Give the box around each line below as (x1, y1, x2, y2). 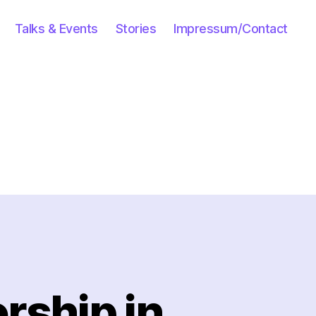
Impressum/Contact (174, 20, 288, 36)
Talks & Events (14, 20, 98, 36)
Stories (115, 20, 157, 36)
